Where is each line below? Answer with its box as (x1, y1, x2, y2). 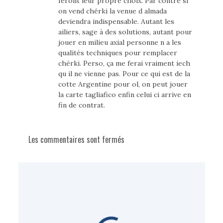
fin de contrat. (58, 101, 105, 110)
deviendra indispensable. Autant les (58, 17, 174, 26)
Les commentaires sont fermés (28, 133, 124, 146)
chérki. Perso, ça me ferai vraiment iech (58, 59, 190, 68)
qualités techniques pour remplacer (58, 48, 177, 58)
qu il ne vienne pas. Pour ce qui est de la (58, 69, 190, 79)
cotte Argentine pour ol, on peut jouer (58, 80, 188, 89)
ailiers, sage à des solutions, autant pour (58, 27, 192, 37)
